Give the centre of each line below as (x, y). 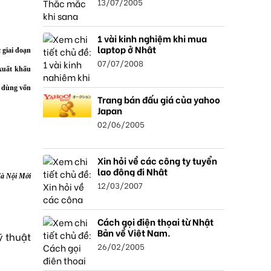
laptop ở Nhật (127, 49)
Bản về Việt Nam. (134, 232)
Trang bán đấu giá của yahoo (159, 99)
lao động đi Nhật (132, 171)
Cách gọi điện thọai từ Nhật (155, 221)
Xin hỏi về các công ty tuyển (157, 160)
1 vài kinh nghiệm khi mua (152, 38)
